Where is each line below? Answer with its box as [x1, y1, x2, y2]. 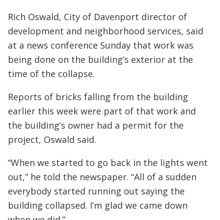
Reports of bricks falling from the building [8, 90, 188, 103]
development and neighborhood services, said [8, 25, 203, 37]
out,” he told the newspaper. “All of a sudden [8, 170, 196, 183]
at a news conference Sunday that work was [8, 39, 193, 51]
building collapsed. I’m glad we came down [8, 199, 188, 211]
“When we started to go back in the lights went [8, 156, 208, 168]
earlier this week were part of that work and [8, 105, 196, 117]
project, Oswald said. [8, 133, 96, 145]
